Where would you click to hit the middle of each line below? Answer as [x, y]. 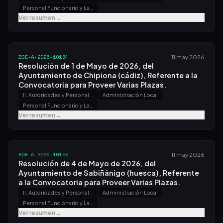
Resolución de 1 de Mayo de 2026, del [86, 66]
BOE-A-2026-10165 [44, 154]
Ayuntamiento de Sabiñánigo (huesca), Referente [109, 173]
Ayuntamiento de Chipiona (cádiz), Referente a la [108, 75]
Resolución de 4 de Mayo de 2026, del [87, 163]
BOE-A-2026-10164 [44, 57]
